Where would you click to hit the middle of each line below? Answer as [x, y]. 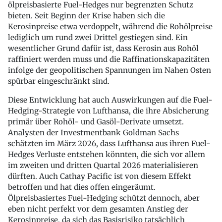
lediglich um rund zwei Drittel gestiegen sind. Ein [98, 37]
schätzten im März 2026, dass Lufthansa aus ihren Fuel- [109, 143]
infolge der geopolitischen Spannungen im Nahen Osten [110, 70]
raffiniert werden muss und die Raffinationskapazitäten [109, 59]
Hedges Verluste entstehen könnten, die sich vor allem [107, 154]
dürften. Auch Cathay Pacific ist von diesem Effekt [100, 176]
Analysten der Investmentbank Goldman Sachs [93, 132]
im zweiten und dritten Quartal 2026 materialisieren [103, 165]
